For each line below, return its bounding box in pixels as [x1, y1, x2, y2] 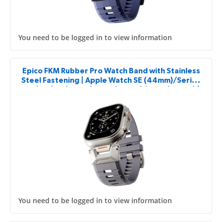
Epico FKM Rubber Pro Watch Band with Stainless [22, 67, 200, 75]
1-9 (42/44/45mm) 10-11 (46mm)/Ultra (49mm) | [22, 86, 200, 94]
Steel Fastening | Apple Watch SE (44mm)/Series [21, 76, 201, 84]
